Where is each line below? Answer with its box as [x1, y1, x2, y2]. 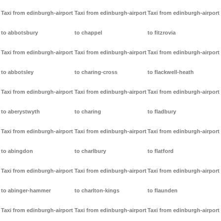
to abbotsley [1, 69, 34, 75]
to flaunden [147, 187, 178, 194]
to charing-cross [74, 69, 117, 75]
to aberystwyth [1, 109, 40, 115]
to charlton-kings [74, 187, 119, 194]
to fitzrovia [147, 30, 176, 36]
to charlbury [74, 148, 106, 154]
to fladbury [147, 109, 177, 115]
